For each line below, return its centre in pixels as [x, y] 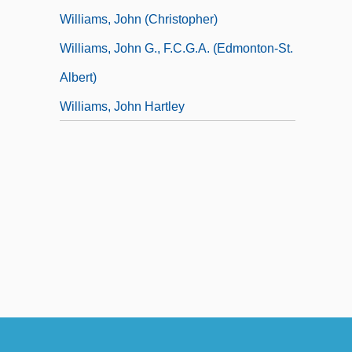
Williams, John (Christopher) [139, 19]
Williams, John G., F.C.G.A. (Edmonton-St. [176, 48]
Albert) [78, 77]
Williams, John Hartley [122, 106]
